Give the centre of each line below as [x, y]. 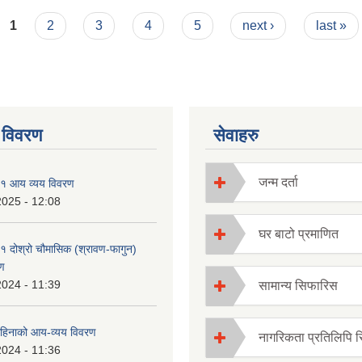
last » [331, 25]
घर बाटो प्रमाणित [299, 234]
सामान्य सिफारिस [298, 285]
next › [259, 25]
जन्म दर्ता [278, 182]
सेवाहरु [236, 135]
